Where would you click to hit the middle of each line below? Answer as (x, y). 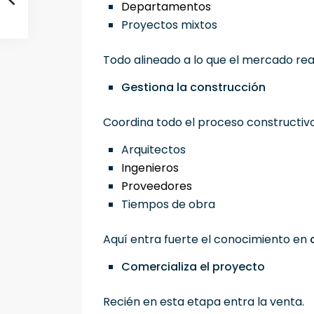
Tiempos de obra (171, 205)
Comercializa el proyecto (193, 267)
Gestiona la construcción (193, 88)
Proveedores (159, 186)
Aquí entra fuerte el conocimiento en (206, 240)
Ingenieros (153, 168)
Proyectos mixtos (172, 25)
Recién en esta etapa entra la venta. (204, 302)
